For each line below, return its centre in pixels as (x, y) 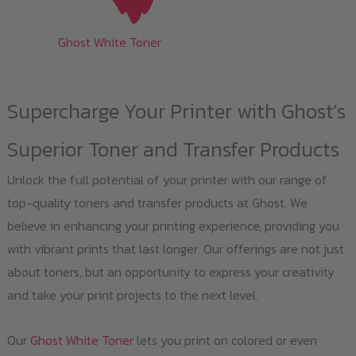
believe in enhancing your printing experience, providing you (173, 226)
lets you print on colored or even (225, 341)
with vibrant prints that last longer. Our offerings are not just (175, 249)
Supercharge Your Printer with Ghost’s (176, 111)
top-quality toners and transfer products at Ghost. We (157, 203)
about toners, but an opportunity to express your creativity (170, 272)
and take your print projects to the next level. (132, 295)
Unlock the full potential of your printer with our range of (167, 180)
